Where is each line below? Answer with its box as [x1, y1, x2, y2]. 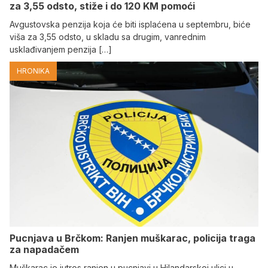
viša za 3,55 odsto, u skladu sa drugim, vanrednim [10, 31, 206, 42]
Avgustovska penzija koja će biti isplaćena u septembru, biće [10, 19, 251, 29]
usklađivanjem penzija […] [10, 44, 112, 54]
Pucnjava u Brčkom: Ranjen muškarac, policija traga [10, 232, 255, 245]
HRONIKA [17, 66, 50, 75]
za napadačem [10, 243, 79, 256]
